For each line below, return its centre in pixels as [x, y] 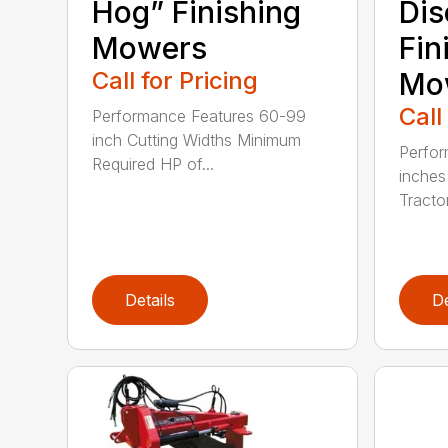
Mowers [150, 47]
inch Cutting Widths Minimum [197, 139]
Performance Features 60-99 [199, 115]
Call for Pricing [175, 80]
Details [150, 300]
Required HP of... [153, 163]
